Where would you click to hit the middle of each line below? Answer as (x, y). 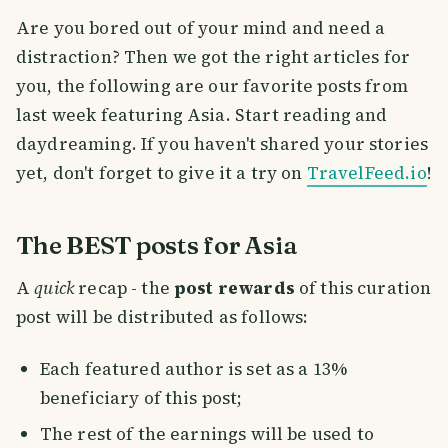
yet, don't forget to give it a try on (161, 172)
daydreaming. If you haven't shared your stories (222, 143)
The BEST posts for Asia (157, 245)
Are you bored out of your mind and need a (201, 27)
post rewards (234, 287)
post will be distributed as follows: (162, 316)
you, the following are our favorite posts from (212, 85)
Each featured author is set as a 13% (193, 368)
